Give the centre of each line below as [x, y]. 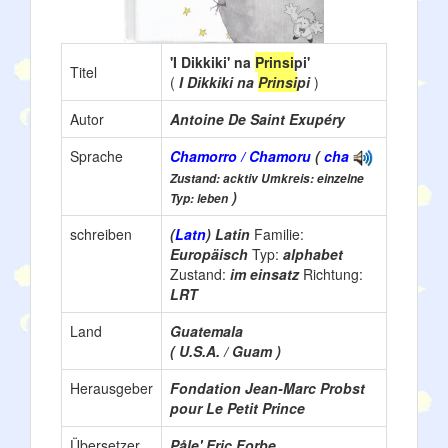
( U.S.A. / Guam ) [225, 351]
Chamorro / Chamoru [240, 156]
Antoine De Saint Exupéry [257, 119]
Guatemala [206, 331]
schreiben [101, 234]
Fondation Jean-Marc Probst [267, 388]
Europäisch [211, 254]
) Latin [230, 234]
